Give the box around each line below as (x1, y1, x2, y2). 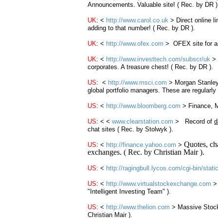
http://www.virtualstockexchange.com (106, 180, 211, 187)
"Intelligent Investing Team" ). (88, 188, 171, 195)
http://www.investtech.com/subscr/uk (106, 55, 210, 63)
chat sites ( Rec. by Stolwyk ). (88, 126, 175, 133)
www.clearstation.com (112, 118, 173, 125)
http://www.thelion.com (106, 203, 170, 211)
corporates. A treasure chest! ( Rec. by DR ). (88, 63, 213, 71)
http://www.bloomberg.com (106, 102, 181, 109)
